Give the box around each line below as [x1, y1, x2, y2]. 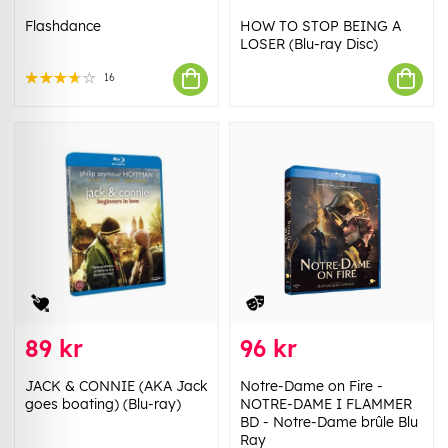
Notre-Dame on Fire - [240, 376, 383, 395]
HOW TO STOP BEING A [240, 16, 401, 35]
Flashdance [25, 16, 101, 35]
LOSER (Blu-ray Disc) [240, 34, 378, 53]
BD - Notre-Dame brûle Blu [240, 412, 418, 431]
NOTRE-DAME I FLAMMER [240, 394, 412, 413]
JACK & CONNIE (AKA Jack [25, 376, 208, 395]
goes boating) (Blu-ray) [25, 394, 181, 413]
